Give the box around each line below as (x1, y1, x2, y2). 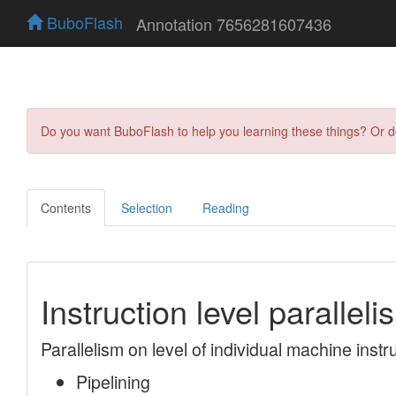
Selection (121, 198, 172, 217)
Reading (202, 198, 249, 217)
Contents (41, 198, 91, 217)
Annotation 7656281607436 (136, 11, 331, 35)
